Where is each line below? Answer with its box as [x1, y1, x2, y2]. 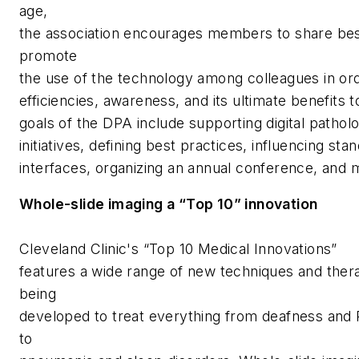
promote [19, 46, 78, 64]
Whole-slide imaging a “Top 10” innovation [19, 196, 318, 213]
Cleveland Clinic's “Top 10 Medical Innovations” [19, 240, 337, 258]
